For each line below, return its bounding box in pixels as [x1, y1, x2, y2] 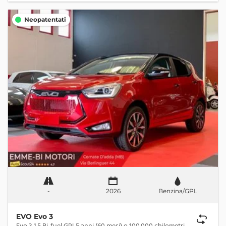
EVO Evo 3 [16, 212, 53, 221]
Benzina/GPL [158, 187, 197, 195]
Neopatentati [24, 16, 66, 23]
